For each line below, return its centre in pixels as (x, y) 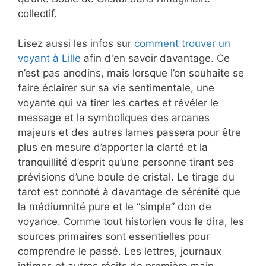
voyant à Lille (49, 58)
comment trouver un (182, 44)
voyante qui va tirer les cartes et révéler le (118, 103)
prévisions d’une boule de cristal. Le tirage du (126, 177)
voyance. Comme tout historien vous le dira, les (131, 222)
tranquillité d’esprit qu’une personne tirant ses (126, 162)
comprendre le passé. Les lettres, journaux (120, 251)
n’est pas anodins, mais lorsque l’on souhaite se (131, 73)
